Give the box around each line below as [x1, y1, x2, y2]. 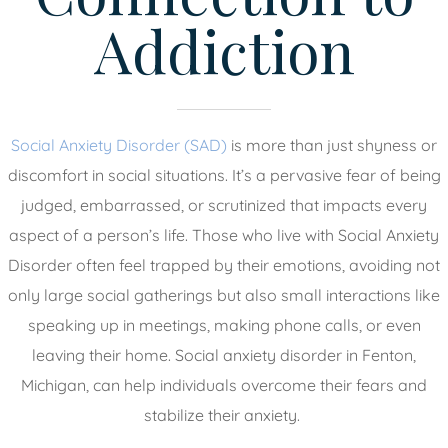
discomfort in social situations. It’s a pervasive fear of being [7, 164, 441, 185]
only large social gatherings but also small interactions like [8, 284, 440, 305]
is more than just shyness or [227, 134, 437, 155]
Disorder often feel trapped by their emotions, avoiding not [8, 254, 440, 275]
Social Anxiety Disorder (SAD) [11, 134, 227, 155]
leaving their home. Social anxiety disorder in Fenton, [32, 344, 416, 365]
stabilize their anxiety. [144, 404, 304, 425]
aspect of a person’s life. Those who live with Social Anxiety [9, 224, 439, 245]
